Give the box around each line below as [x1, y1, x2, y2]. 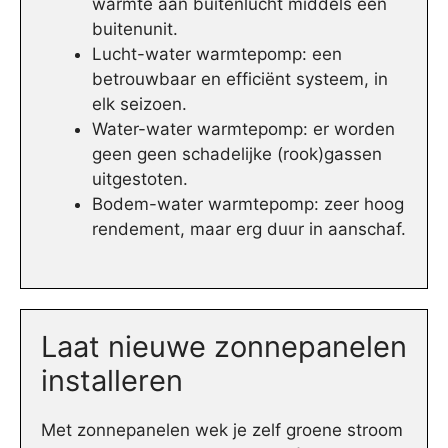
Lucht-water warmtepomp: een [92, 44, 342, 65]
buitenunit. [92, 19, 178, 40]
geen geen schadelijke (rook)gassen [92, 144, 382, 165]
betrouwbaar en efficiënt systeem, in [92, 69, 388, 90]
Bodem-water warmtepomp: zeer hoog [92, 194, 404, 215]
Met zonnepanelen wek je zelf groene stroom [41, 419, 403, 440]
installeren [41, 362, 183, 398]
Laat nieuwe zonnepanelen [41, 328, 407, 364]
